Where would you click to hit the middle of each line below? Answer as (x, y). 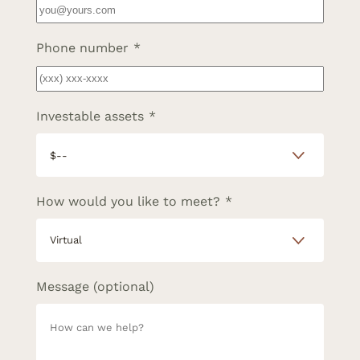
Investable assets (90, 116)
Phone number (82, 48)
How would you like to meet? (128, 201)
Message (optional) (95, 286)
